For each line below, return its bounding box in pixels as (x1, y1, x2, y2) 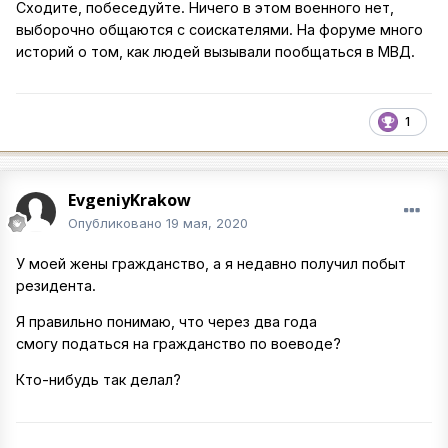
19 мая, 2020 (166, 214, 248, 231)
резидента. (16, 276, 96, 294)
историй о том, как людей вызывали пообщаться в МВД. (16, 42, 415, 60)
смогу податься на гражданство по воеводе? (16, 334, 341, 352)
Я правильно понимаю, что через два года (16, 312, 317, 330)
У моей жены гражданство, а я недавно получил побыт (16, 254, 406, 272)
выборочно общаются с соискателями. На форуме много (16, 20, 423, 38)
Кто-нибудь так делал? (16, 371, 181, 389)
